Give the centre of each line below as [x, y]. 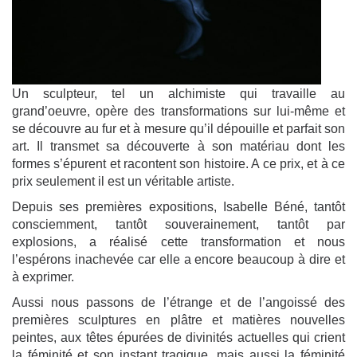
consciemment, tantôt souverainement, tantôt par [178, 225]
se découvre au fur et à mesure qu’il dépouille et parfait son [178, 129]
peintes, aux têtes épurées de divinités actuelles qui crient [178, 338]
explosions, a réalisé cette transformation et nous [178, 242]
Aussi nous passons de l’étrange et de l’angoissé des [178, 303]
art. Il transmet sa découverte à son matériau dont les [178, 147]
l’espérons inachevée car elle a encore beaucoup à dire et [178, 260]
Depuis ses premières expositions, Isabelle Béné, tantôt [178, 207]
